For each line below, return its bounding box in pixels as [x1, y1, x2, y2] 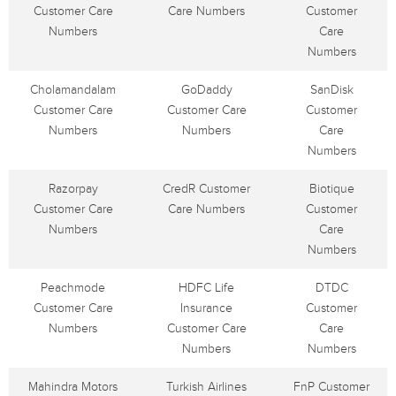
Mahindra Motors [28, 379, 118, 394]
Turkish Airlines [166, 379, 247, 394]
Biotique [308, 181, 354, 196]
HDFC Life [179, 280, 234, 295]
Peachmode [41, 280, 105, 295]
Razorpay [48, 181, 98, 196]
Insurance [180, 301, 232, 316]
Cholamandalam [30, 82, 116, 97]
